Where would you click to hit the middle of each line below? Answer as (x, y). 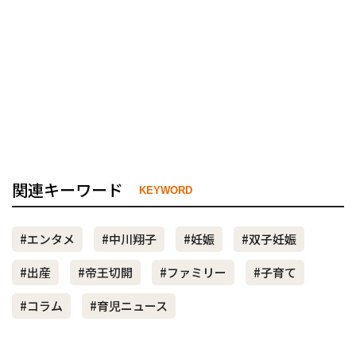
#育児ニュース (129, 306)
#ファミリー (193, 273)
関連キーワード (68, 190)
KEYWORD (166, 190)
